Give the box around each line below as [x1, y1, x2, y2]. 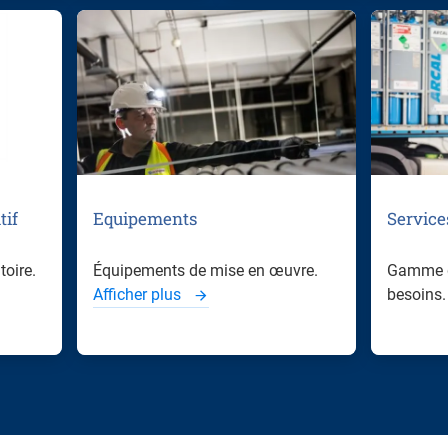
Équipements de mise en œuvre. [93, 261, 318, 281]
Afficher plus [93, 285, 185, 305]
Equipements [93, 207, 197, 231]
